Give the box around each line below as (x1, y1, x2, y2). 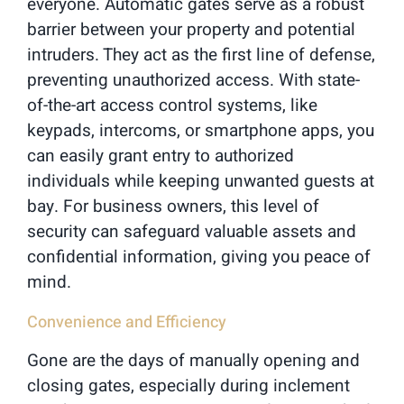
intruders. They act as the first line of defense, (27, 41, 375, 68)
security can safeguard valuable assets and (27, 218, 356, 244)
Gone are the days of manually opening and (27, 347, 360, 373)
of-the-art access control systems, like (27, 92, 317, 118)
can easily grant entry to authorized (27, 142, 294, 169)
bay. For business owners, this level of (27, 193, 319, 219)
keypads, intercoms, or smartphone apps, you (27, 117, 374, 143)
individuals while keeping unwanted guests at (27, 168, 374, 194)
